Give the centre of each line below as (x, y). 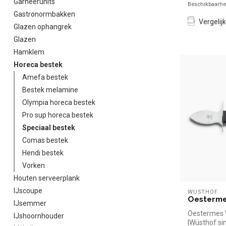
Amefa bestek (45, 77)
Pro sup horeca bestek (58, 115)
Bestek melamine (50, 90)
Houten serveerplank (47, 178)
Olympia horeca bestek (59, 102)
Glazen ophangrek (43, 27)
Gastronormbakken (44, 14)
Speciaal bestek (49, 128)
